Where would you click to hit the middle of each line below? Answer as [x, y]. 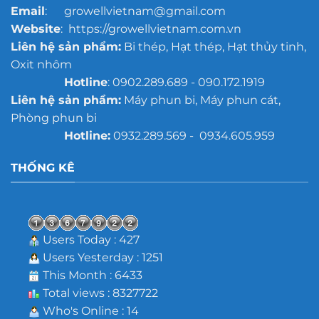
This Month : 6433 [91, 276]
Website [35, 29]
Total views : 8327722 [99, 293]
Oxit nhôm [41, 65]
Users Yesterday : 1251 [101, 258]
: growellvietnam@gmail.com [135, 11]
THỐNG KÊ [42, 167]
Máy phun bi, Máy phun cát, [200, 100]
